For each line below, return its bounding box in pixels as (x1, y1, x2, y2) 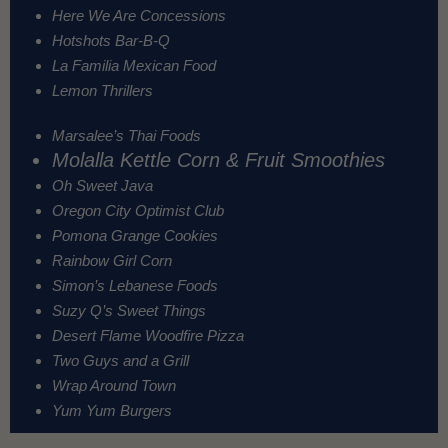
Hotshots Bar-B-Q (52, 31, 170, 49)
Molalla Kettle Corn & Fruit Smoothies (52, 148, 385, 171)
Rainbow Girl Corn (52, 251, 172, 269)
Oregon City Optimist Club (52, 201, 224, 219)
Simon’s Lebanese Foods (52, 276, 218, 294)
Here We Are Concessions (52, 6, 226, 24)
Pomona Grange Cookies (52, 226, 218, 244)
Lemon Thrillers (52, 81, 153, 99)
